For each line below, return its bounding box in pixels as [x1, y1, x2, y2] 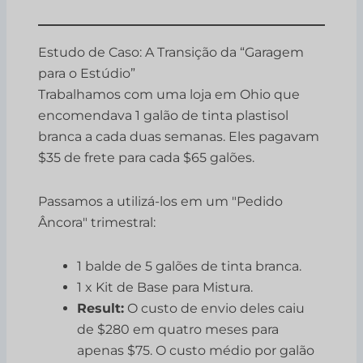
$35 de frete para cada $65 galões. [38, 150, 255, 166]
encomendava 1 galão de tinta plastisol [38, 108, 289, 124]
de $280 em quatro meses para [77, 322, 280, 338]
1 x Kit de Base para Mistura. [77, 280, 254, 296]
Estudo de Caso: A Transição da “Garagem [38, 45, 305, 61]
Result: [77, 301, 125, 317]
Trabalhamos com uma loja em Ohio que [38, 87, 301, 103]
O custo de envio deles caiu [124, 301, 305, 317]
